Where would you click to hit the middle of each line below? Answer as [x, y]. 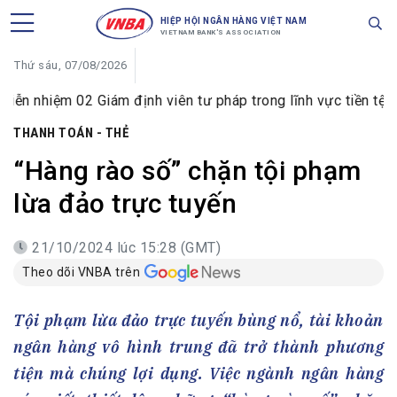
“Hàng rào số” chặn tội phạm [187, 171]
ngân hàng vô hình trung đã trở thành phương [198, 347]
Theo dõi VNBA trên [81, 272]
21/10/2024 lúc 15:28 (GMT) [126, 248]
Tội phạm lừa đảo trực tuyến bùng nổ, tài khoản [198, 321]
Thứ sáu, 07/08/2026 [71, 65]
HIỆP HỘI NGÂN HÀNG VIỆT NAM [234, 21]
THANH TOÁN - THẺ [71, 133]
